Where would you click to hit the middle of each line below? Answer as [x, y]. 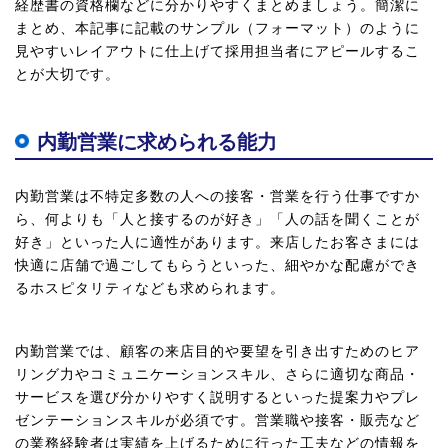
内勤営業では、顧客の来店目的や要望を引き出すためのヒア [217, 351]
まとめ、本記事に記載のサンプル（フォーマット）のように [217, 28]
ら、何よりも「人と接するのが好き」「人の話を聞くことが [217, 219]
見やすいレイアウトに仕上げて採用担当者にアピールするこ [217, 51]
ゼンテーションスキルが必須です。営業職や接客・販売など [217, 420]
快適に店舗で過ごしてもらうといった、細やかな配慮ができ [217, 265]
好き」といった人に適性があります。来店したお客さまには [217, 242]
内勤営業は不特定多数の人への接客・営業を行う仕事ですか [217, 196]
